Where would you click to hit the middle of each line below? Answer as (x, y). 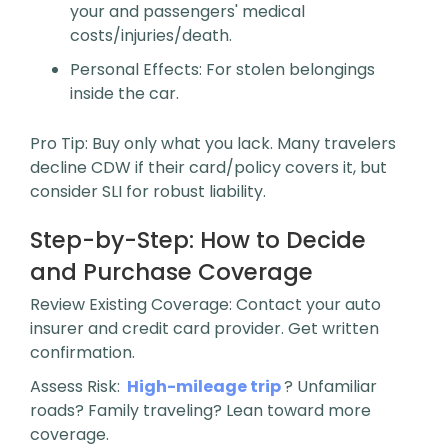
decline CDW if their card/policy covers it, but (208, 167)
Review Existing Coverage (129, 304)
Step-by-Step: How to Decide (198, 240)
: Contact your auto (305, 304)
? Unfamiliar (331, 386)
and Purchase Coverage (171, 272)
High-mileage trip (204, 386)
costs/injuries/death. (151, 35)
